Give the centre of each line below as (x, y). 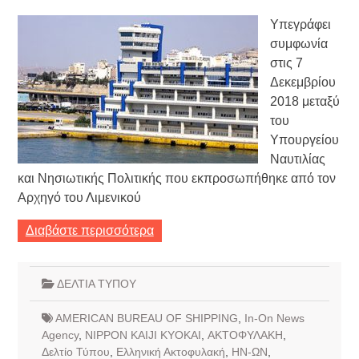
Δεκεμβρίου (303, 82)
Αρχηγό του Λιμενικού (79, 197)
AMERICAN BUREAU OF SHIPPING (146, 318)
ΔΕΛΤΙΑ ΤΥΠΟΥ (96, 283)
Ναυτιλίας (297, 159)
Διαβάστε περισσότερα (89, 230)
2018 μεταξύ (305, 101)
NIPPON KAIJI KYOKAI (143, 335)
